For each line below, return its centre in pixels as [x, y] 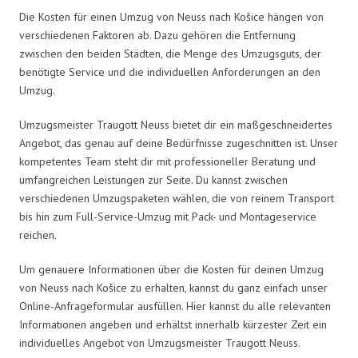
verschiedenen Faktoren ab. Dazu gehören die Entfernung [157, 35]
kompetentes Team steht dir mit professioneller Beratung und [167, 161]
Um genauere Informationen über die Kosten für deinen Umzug [171, 269]
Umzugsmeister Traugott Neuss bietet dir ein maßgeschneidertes [176, 124]
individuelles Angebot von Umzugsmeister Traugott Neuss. [160, 342]
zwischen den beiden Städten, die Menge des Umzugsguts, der [170, 53]
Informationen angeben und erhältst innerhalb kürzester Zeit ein [173, 324]
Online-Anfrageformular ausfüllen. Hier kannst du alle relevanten [175, 306]
